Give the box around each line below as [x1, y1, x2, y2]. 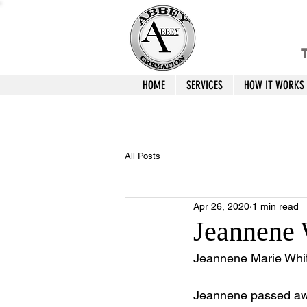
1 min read [252, 200, 299, 212]
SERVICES [186, 78, 223, 92]
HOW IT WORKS [244, 78, 304, 92]
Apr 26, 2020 [193, 200, 249, 212]
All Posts [125, 151, 160, 161]
